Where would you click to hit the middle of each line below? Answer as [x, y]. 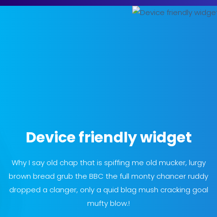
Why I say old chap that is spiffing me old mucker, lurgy [108, 163]
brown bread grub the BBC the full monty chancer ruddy [108, 176]
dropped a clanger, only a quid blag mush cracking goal [108, 190]
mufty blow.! [108, 203]
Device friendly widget [108, 138]
